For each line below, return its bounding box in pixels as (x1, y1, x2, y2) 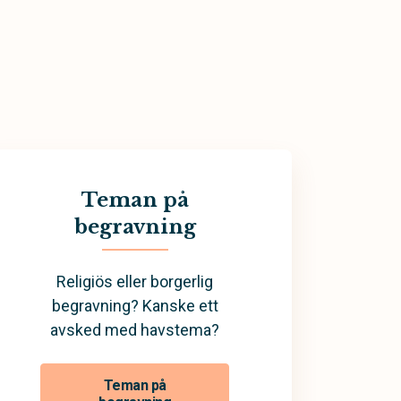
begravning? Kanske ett (51, 295, 218, 315)
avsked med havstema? (50, 320, 220, 339)
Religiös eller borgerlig (56, 271, 214, 291)
